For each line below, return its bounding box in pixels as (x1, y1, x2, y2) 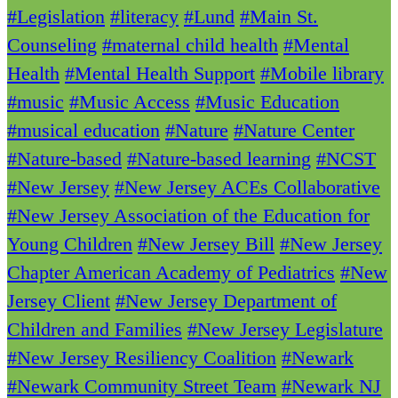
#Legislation (7, 4, 105, 28)
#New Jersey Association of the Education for (7, 203, 370, 227)
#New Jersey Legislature (187, 317, 383, 340)
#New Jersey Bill (138, 232, 275, 255)
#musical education (7, 118, 160, 141)
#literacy (110, 4, 179, 28)
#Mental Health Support (65, 61, 255, 84)
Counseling (7, 33, 97, 56)
